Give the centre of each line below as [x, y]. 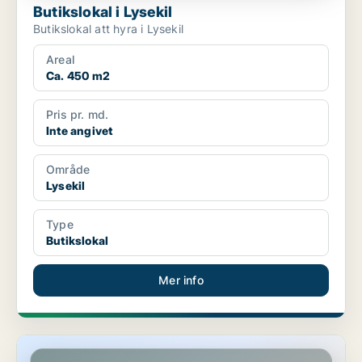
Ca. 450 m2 [78, 76]
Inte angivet [80, 131]
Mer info [181, 280]
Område [68, 170]
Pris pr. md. [78, 115]
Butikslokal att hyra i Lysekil [108, 29]
